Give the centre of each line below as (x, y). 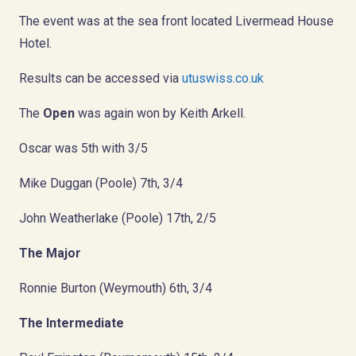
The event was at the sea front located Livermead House (176, 21)
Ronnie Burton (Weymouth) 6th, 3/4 (116, 288)
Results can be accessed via (101, 78)
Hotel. (35, 43)
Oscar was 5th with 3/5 (83, 148)
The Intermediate (72, 323)
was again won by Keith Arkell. (160, 113)
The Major (50, 253)
